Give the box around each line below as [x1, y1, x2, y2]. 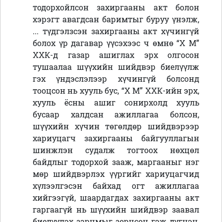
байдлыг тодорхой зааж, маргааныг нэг [33, 157, 199, 167]
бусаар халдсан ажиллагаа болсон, [33, 109, 199, 120]
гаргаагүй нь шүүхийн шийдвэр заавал [33, 204, 199, 215]
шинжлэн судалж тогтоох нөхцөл [33, 145, 199, 156]
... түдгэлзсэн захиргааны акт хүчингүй [33, 26, 199, 37]
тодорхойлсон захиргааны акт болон [33, 2, 199, 13]
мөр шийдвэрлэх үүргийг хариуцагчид [33, 168, 199, 179]
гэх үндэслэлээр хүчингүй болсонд [33, 73, 199, 84]
